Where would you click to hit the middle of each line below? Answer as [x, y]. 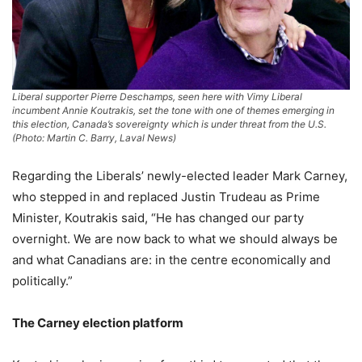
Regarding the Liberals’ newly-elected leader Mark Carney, [180, 175]
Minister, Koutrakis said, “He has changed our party [158, 217]
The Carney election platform [98, 322]
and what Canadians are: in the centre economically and [171, 259]
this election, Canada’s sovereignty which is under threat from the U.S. [169, 124]
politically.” [42, 280]
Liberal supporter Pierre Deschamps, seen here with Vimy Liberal [157, 96]
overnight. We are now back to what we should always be [175, 238]
